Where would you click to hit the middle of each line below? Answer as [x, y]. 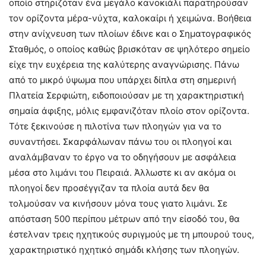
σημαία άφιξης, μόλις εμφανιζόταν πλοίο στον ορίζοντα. [129, 111]
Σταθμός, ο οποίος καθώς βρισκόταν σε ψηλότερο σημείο [129, 49]
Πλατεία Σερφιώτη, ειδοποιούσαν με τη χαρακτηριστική [126, 96]
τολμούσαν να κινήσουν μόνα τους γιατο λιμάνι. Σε [118, 204]
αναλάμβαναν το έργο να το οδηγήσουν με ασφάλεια [123, 157]
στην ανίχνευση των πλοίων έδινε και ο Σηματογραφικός [130, 34]
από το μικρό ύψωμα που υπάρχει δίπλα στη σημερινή [123, 80]
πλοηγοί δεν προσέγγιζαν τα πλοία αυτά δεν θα [109, 188]
